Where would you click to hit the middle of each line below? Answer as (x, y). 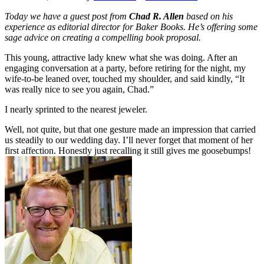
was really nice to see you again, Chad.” (79, 89)
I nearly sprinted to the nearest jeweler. (76, 109)
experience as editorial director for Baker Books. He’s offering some (131, 27)
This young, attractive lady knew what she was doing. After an (121, 57)
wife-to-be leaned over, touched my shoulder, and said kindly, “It (125, 78)
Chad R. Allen (158, 16)
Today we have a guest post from (67, 16)
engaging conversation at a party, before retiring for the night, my (125, 68)
